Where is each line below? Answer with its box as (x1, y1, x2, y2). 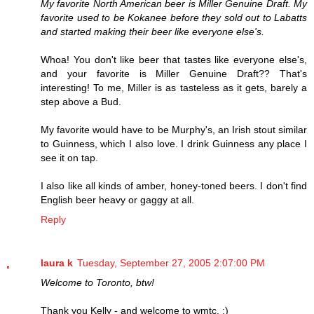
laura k (41, 257, 73, 268)
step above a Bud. (41, 95, 121, 107)
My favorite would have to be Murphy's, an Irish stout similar (41, 123, 307, 135)
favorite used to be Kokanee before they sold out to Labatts (41, 11, 307, 23)
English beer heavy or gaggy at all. (41, 193, 194, 205)
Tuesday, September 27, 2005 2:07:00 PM (77, 257, 265, 268)
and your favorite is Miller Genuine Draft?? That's (41, 67, 307, 79)
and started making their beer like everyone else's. (41, 25, 264, 37)
